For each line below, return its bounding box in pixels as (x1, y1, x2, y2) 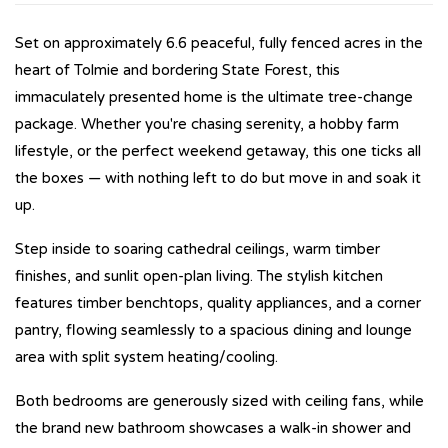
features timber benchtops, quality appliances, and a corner (15, 293, 421, 312)
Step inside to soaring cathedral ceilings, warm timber (15, 239, 380, 258)
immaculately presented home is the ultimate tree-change (15, 87, 413, 106)
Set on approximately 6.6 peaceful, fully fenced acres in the (15, 33, 423, 52)
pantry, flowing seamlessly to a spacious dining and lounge (15, 320, 412, 339)
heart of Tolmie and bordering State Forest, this (15, 60, 340, 79)
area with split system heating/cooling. (15, 347, 278, 366)
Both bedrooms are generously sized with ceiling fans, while (15, 391, 424, 410)
